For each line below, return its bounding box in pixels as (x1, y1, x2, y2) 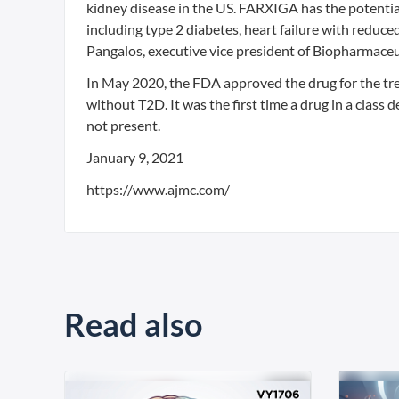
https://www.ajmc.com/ (86, 181, 230, 198)
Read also (64, 305, 202, 344)
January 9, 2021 (86, 149, 183, 166)
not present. (86, 117, 160, 134)
